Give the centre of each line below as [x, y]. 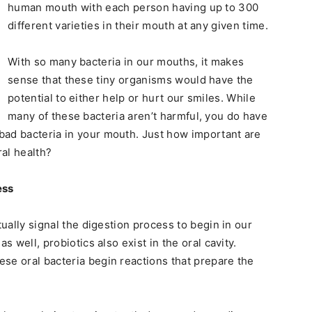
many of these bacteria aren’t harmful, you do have [138, 116]
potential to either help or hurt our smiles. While [132, 98]
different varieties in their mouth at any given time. [138, 25]
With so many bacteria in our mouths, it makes [126, 62]
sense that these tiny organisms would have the [131, 80]
